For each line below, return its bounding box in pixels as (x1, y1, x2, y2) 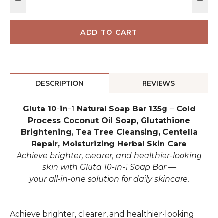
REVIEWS (142, 79, 175, 88)
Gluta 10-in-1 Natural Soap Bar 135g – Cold (22, 104, 196, 114)
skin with (42, 163, 80, 172)
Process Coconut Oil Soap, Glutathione (28, 116, 190, 126)
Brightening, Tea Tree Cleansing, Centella (20, 127, 198, 137)
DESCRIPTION (35, 79, 84, 88)
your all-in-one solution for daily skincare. (29, 174, 189, 184)
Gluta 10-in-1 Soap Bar (79, 163, 166, 172)
